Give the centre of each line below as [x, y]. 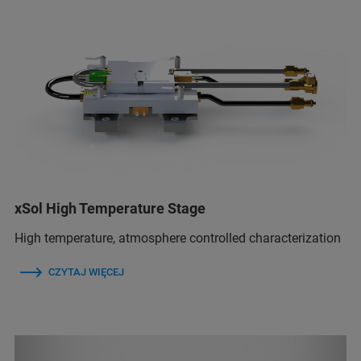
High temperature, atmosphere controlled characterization [178, 239]
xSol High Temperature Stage [110, 209]
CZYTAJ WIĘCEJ [86, 272]
